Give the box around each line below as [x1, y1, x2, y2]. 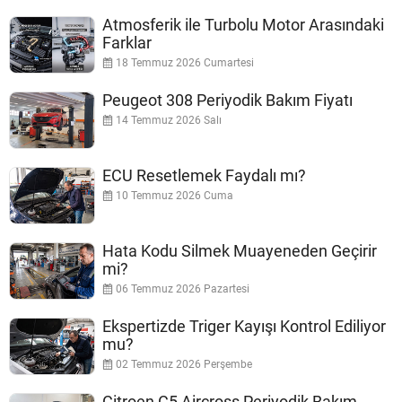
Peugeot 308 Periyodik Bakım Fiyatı [102, 91, 353, 110]
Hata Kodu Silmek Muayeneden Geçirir [102, 241, 377, 261]
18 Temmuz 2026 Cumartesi [113, 57, 254, 70]
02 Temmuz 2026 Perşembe [113, 358, 252, 371]
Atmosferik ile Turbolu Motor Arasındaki [102, 15, 384, 35]
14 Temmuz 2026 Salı [113, 114, 222, 127]
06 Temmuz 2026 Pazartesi [113, 283, 249, 296]
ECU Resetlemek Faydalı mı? [102, 166, 306, 186]
